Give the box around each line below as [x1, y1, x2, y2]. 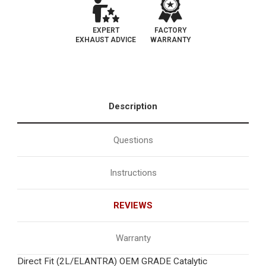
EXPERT [92, 26, 119, 35]
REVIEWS [113, 200, 153, 211]
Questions [113, 135, 153, 146]
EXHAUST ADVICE [75, 36, 136, 45]
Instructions [109, 167, 157, 179]
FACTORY [154, 26, 186, 35]
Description [109, 101, 157, 112]
